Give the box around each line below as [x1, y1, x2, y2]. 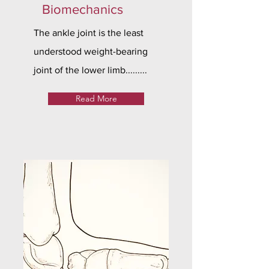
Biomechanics [42, 2, 123, 16]
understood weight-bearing [34, 46, 148, 56]
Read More [75, 93, 117, 104]
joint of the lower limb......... [34, 65, 147, 75]
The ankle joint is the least [34, 28, 144, 38]
